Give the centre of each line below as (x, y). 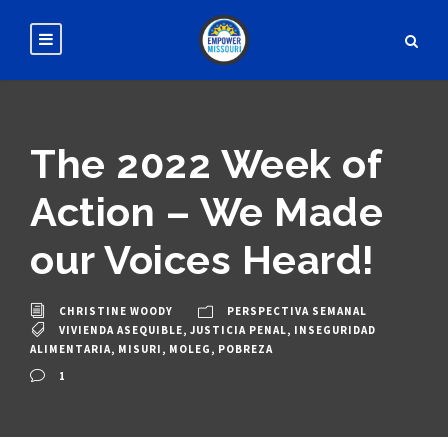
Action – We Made (206, 211)
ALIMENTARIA (70, 349)
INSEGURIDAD (335, 330)
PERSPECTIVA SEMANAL (297, 311)
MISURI (140, 349)
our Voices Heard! (202, 259)
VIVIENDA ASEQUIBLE (121, 330)
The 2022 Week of (205, 163)
